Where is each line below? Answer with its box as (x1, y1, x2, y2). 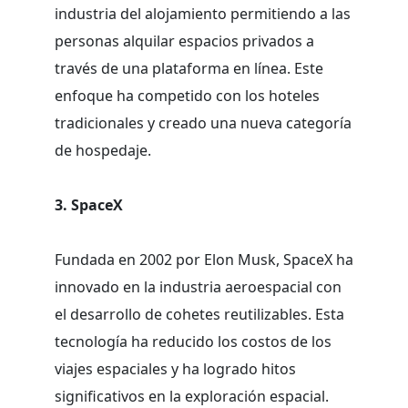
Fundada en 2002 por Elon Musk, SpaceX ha (55, 249, 353, 270)
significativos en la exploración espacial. (55, 385, 329, 406)
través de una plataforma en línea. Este (55, 57, 323, 78)
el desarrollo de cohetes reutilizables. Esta (55, 303, 344, 324)
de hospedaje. (55, 139, 151, 160)
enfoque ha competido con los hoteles (55, 85, 320, 106)
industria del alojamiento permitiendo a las (55, 3, 351, 24)
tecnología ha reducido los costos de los (55, 331, 331, 352)
